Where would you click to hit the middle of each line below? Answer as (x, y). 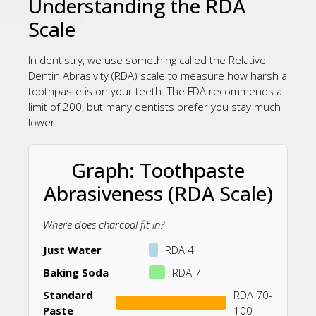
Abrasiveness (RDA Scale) (158, 193)
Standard (68, 295)
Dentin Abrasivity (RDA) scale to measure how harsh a (158, 75)
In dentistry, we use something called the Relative (147, 60)
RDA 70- (253, 295)
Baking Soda (76, 273)
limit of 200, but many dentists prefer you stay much (154, 106)
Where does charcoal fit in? (104, 224)
